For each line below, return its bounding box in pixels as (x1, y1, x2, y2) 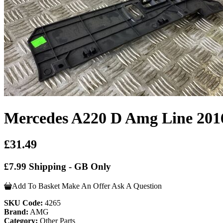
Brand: (4, 207, 28, 216)
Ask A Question (111, 181, 162, 190)
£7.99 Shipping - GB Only (4, 161, 111, 172)
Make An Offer (62, 181, 110, 190)
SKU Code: (4, 198, 43, 207)
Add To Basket (12, 181, 60, 190)
